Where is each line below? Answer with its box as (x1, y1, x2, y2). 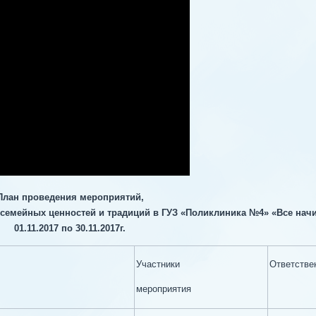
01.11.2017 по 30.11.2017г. (14, 223, 126, 233)
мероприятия (136, 284, 191, 294)
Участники (136, 259, 180, 269)
